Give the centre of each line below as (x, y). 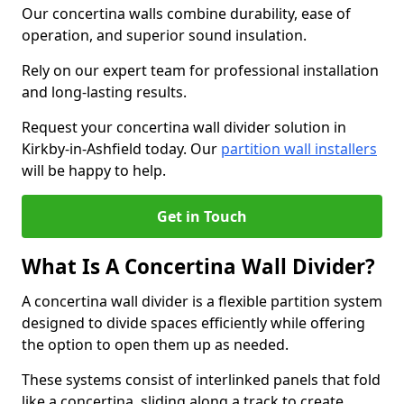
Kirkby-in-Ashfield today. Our (121, 149)
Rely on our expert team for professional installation (200, 70)
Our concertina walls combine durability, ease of (186, 14)
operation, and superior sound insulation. (166, 35)
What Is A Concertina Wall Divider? (198, 266)
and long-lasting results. (106, 92)
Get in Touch (202, 216)
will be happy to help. (94, 170)
